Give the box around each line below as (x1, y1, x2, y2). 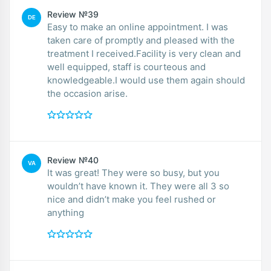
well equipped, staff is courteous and (47, 60, 206, 73)
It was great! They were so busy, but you (47, 166, 220, 178)
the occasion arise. (47, 87, 128, 99)
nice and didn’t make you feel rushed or (47, 193, 216, 205)
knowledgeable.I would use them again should (47, 74, 245, 86)
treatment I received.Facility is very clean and (47, 47, 241, 59)
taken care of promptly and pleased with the (47, 34, 235, 46)
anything (47, 206, 84, 218)
